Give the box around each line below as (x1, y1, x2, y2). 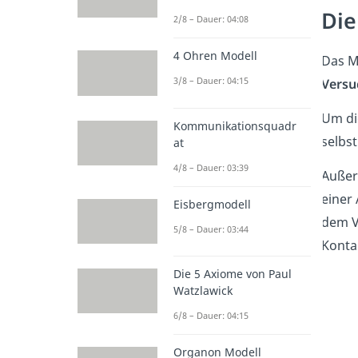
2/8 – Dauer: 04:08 (173, 13, 249, 26)
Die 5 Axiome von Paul (173, 265, 292, 281)
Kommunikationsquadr (173, 117, 296, 133)
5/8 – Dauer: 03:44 (173, 222, 249, 235)
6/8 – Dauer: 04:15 (173, 308, 249, 321)
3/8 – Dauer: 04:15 (173, 74, 249, 87)
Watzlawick (173, 282, 233, 298)
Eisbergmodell (173, 196, 251, 212)
